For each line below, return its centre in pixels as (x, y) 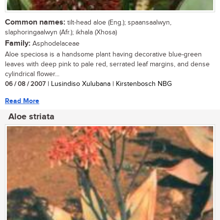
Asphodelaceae (55, 43)
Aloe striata (31, 117)
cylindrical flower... (32, 74)
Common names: (35, 22)
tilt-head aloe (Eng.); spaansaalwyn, (118, 22)
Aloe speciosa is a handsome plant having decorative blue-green (103, 54)
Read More (22, 101)
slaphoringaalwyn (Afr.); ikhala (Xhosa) (61, 32)
